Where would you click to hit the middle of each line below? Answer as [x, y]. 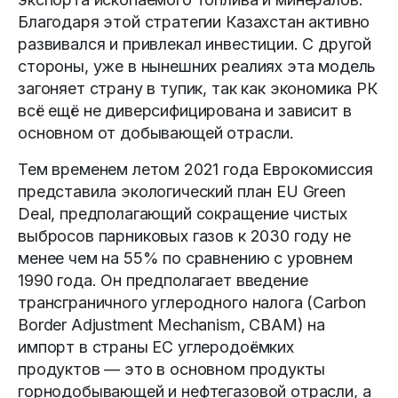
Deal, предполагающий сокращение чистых [183, 214]
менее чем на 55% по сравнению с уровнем [185, 259]
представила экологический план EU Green [182, 192]
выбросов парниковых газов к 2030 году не [184, 236]
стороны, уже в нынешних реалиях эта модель [197, 67]
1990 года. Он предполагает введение [163, 281]
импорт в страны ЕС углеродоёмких [156, 347]
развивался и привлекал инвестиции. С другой [195, 44]
